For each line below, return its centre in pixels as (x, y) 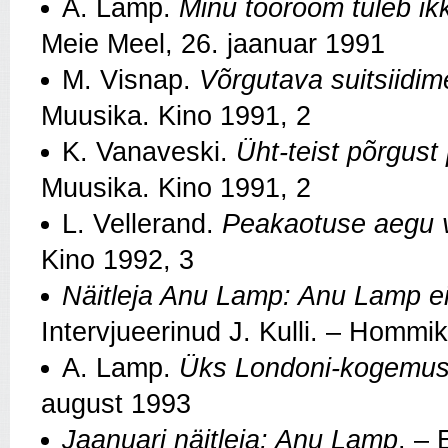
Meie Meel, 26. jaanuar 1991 (213, 44)
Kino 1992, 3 (117, 260)
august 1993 (116, 404)
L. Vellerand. (142, 224)
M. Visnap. (130, 80)
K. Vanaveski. (149, 152)
